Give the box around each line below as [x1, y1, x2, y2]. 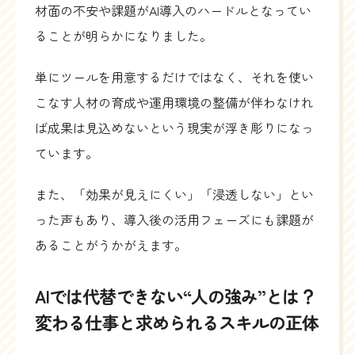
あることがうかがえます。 [35, 235, 187, 255]
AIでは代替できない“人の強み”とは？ [35, 283, 316, 309]
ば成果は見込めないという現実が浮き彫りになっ [35, 118, 314, 138]
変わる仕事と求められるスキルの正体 [35, 309, 319, 335]
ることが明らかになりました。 [35, 26, 212, 46]
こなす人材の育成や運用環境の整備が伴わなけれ [35, 93, 314, 113]
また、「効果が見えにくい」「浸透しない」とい [35, 185, 314, 204]
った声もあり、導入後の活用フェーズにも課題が [35, 210, 314, 230]
